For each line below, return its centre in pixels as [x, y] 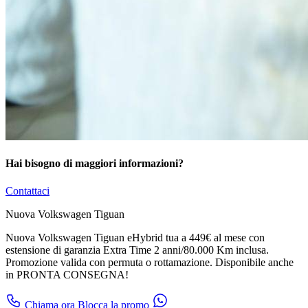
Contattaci [27, 190]
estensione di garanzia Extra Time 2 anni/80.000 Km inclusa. [137, 250]
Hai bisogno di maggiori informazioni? [95, 164]
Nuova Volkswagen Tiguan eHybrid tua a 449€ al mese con [135, 237]
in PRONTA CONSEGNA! [67, 274]
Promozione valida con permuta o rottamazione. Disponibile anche [150, 262]
